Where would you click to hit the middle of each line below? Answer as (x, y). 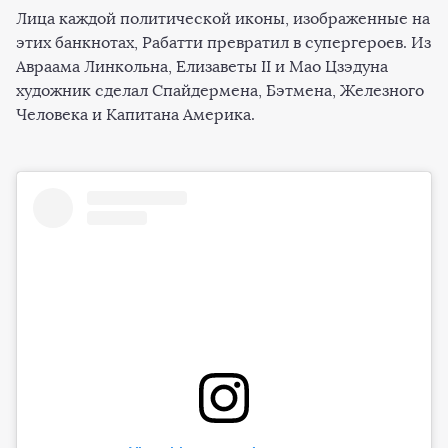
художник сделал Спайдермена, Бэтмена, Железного (220, 90)
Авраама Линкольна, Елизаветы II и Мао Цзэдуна (202, 66)
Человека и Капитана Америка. (135, 114)
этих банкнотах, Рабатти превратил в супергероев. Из (223, 42)
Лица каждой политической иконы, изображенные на (223, 18)
